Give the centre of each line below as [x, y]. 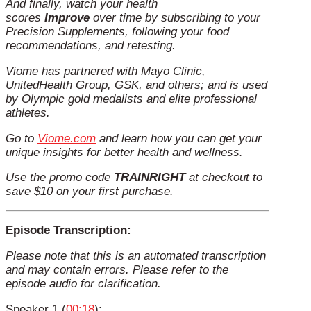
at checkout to [224, 178]
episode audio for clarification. [83, 283]
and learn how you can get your [179, 138]
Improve [67, 18]
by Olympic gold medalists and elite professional [131, 99]
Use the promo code [60, 178]
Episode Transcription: [68, 230]
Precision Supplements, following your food [117, 32]
